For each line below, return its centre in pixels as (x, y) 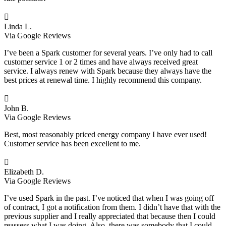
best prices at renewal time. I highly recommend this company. (103, 80)
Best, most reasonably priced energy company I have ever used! (105, 134)
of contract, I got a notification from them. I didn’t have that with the (112, 207)
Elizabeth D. (24, 172)
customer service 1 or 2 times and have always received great (101, 62)
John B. (16, 108)
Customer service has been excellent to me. (72, 143)
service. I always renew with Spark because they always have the (108, 71)
